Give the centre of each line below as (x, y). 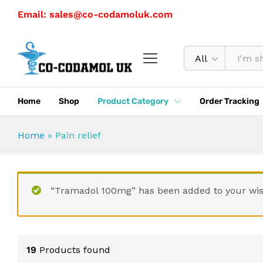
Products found (75, 250)
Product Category (133, 102)
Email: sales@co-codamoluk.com (95, 14)
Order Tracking (230, 102)
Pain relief (78, 136)
